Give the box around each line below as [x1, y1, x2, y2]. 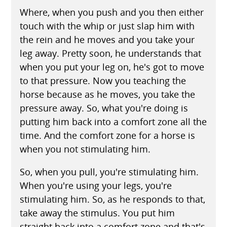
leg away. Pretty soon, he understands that [19, 47, 201, 59]
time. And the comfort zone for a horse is [19, 129, 195, 141]
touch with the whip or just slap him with [19, 19, 195, 32]
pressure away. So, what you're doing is [19, 101, 188, 114]
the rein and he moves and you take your [19, 33, 195, 46]
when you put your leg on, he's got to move [19, 60, 204, 73]
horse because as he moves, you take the [19, 88, 195, 100]
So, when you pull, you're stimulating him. [19, 165, 199, 178]
